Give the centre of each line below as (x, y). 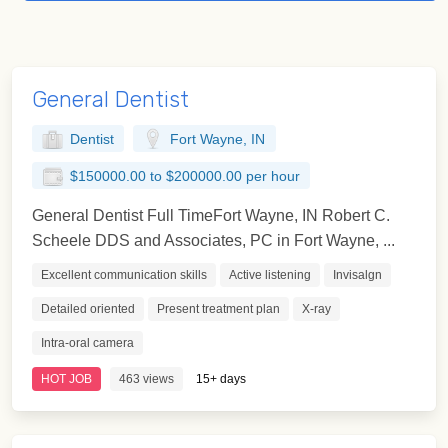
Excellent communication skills (124, 274)
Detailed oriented (88, 308)
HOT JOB (66, 378)
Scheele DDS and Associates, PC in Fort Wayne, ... (213, 240)
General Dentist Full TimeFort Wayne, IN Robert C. (211, 215)
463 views (146, 378)
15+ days (221, 378)
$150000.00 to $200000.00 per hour (184, 177)
